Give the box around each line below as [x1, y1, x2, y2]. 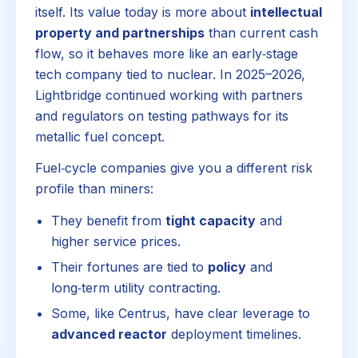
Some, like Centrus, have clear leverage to [51, 304, 310, 321]
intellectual [250, 3, 322, 20]
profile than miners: [35, 181, 153, 197]
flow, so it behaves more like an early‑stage [35, 45, 298, 62]
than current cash [205, 24, 318, 41]
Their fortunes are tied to [51, 258, 208, 275]
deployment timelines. [167, 325, 301, 342]
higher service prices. [51, 233, 181, 249]
